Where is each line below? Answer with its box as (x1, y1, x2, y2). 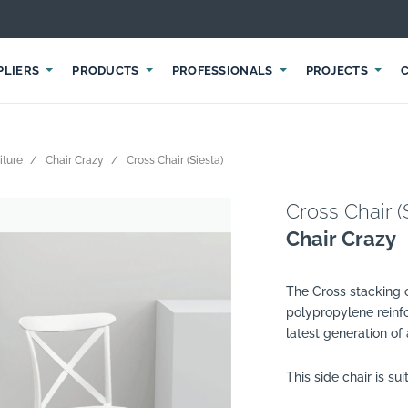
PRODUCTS (72, 64, 139, 77)
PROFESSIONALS (171, 64, 273, 77)
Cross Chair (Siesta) (127, 154, 223, 167)
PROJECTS (305, 64, 368, 77)
